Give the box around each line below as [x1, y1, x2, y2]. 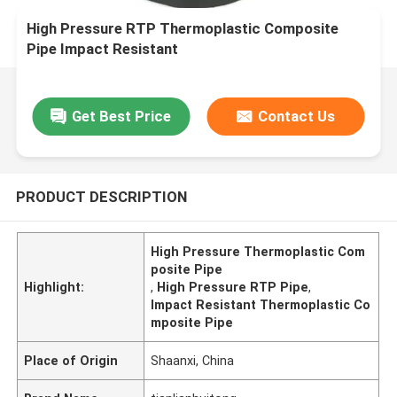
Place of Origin [24, 353, 119, 368]
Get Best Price [72, 106, 172, 125]
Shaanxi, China [151, 353, 235, 368]
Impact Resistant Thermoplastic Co [151, 297, 371, 312]
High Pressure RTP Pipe [157, 279, 309, 294]
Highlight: [24, 279, 85, 294]
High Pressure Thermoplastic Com [151, 244, 366, 259]
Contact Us [258, 106, 336, 125]
